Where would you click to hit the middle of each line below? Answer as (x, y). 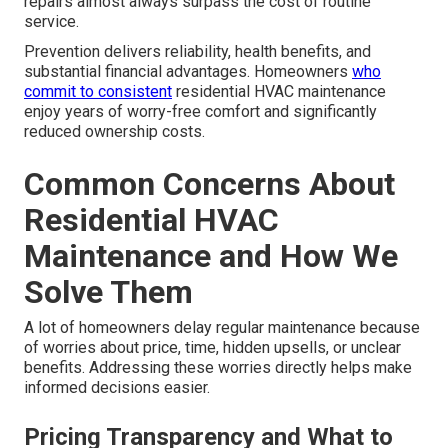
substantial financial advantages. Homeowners (188, 71)
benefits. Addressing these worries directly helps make (218, 367)
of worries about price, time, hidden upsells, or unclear (212, 347)
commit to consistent (98, 91)
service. (51, 21)
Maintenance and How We (211, 255)
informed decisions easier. (117, 387)
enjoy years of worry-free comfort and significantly (200, 111)
